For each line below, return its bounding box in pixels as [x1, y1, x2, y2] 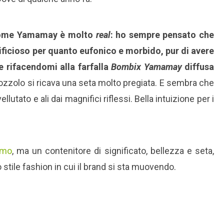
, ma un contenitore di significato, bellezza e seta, [11, 145, 214, 156]
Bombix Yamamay [111, 61, 182, 72]
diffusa [181, 61, 214, 72]
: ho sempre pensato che [110, 29, 214, 40]
